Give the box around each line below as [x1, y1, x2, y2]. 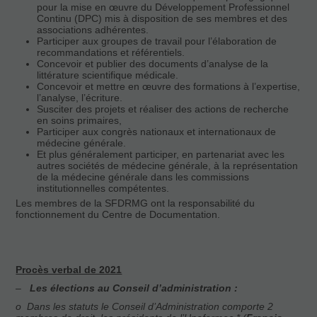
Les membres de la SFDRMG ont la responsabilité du [16, 197, 255, 209]
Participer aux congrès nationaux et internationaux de [37, 126, 277, 137]
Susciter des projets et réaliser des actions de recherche [37, 103, 289, 115]
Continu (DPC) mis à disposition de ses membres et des [37, 13, 288, 24]
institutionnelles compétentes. [37, 183, 170, 194]
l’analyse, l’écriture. [37, 92, 123, 103]
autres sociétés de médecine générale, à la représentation [37, 160, 299, 171]
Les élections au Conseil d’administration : [30, 282, 238, 294]
